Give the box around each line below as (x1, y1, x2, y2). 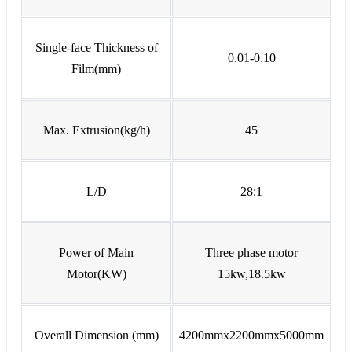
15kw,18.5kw (217, 266, 286, 280)
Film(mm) (71, 61, 121, 75)
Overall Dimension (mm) (34, 328, 159, 342)
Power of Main (59, 245, 134, 259)
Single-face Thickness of (35, 40, 158, 54)
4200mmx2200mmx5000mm (179, 328, 324, 342)
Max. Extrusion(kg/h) (42, 123, 150, 137)
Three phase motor (205, 245, 298, 259)
